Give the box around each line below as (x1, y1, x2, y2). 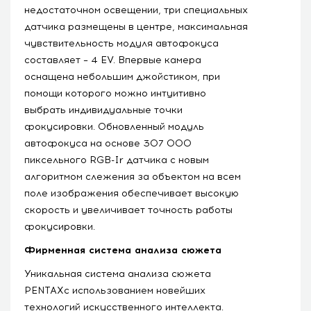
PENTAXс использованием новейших (24, 284, 205, 296)
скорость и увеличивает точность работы (24, 203, 233, 216)
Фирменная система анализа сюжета (24, 244, 221, 256)
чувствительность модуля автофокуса (24, 37, 219, 49)
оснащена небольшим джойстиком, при (24, 70, 220, 83)
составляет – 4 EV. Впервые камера (24, 53, 201, 66)
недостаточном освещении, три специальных (24, 3, 248, 16)
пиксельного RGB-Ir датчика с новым (24, 153, 209, 166)
